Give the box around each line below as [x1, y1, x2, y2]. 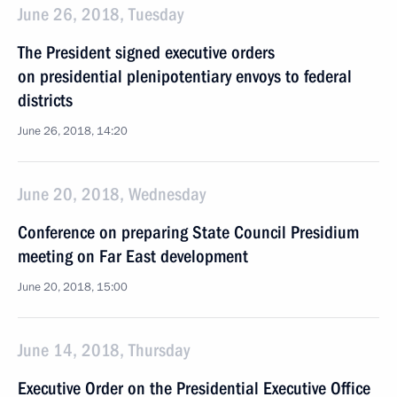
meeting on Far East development [18, 245, 248, 267]
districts [18, 90, 73, 111]
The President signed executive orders [18, 42, 275, 63]
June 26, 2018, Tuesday [18, 4, 183, 25]
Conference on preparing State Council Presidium [18, 222, 359, 243]
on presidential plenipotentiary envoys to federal [18, 66, 352, 87]
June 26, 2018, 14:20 [18, 123, 128, 139]
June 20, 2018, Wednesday [18, 183, 206, 205]
